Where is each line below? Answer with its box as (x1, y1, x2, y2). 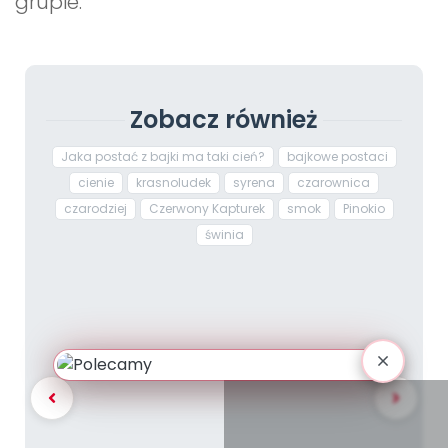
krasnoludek (136, 174, 211, 192)
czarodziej (63, 200, 127, 218)
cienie (78, 174, 114, 192)
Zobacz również (130, 103, 318, 137)
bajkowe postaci (286, 148, 388, 166)
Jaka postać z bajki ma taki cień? (60, 148, 265, 166)
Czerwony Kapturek (148, 200, 265, 218)
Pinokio (342, 200, 385, 218)
